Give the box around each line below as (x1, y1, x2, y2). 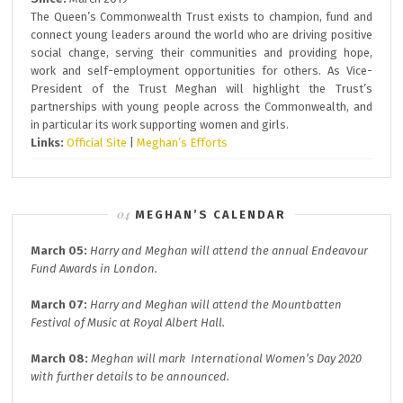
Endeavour (311, 244, 369, 257)
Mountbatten (272, 298, 343, 311)
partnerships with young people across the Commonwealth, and (31, 100, 372, 113)
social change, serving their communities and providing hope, (31, 46, 372, 59)
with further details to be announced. (31, 370, 230, 383)
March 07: (31, 298, 88, 311)
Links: (31, 136, 65, 149)
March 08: (31, 352, 89, 365)
